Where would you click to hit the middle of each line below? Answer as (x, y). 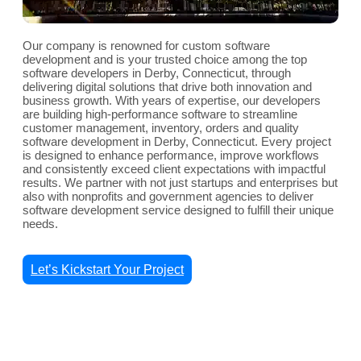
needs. (40, 224)
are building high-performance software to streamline (160, 114)
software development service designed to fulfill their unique (178, 210)
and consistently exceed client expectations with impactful (174, 169)
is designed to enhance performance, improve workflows (171, 156)
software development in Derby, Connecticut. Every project (177, 142)
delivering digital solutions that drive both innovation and (167, 87)
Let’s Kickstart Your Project (107, 270)
